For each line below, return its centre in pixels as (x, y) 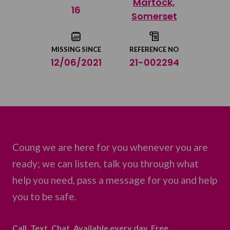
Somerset (154, 16)
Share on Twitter (178, 6)
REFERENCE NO (154, 50)
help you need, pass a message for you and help (115, 180)
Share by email (175, 30)
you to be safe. (44, 197)
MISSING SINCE (76, 50)
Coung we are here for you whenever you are (110, 147)
